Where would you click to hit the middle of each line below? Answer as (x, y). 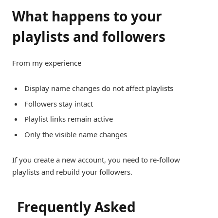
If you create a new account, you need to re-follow (96, 160)
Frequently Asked (76, 207)
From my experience (47, 63)
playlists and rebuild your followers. (72, 172)
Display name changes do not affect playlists (99, 88)
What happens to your (87, 16)
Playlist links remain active (69, 119)
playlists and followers (89, 37)
